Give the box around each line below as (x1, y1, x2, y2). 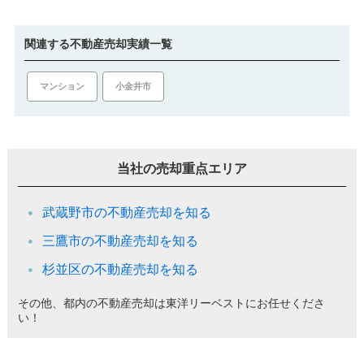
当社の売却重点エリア (116, 161, 247, 175)
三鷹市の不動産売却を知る (41, 233, 198, 248)
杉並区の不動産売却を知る (41, 262, 198, 276)
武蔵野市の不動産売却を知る (41, 205, 211, 219)
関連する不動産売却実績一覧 (24, 37, 173, 50)
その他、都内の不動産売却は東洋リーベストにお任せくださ (17, 296, 325, 310)
